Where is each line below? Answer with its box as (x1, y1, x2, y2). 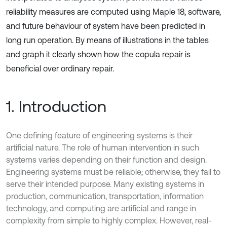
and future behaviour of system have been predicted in (6, 21, 205, 30)
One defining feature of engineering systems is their (6, 131, 193, 140)
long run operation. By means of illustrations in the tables (6, 35, 209, 45)
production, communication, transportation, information (6, 192, 204, 201)
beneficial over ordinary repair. (6, 64, 114, 73)
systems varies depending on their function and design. (6, 155, 207, 164)
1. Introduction (6, 97, 106, 116)
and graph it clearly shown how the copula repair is (6, 50, 191, 59)
